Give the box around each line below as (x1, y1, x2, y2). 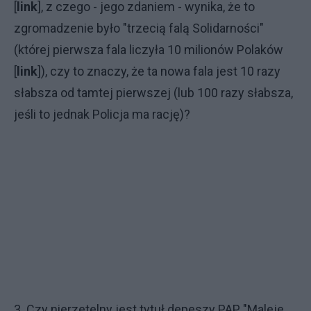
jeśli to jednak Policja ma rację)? (14, 107, 190, 121)
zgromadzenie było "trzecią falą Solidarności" (14, 21, 264, 35)
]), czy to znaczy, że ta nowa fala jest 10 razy (37, 64, 280, 78)
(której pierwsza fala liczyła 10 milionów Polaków (14, 42, 283, 57)
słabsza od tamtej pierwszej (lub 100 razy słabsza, (14, 85, 293, 100)
